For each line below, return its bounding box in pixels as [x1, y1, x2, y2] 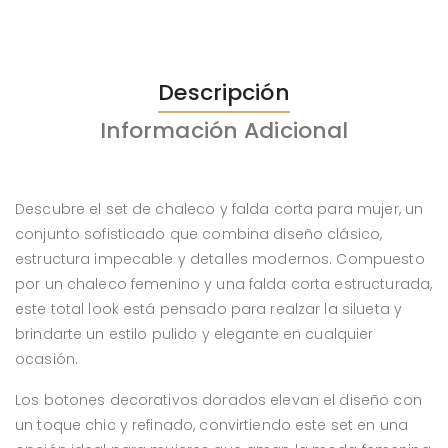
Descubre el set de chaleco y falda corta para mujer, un [15, 198, 424, 219]
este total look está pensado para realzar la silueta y [15, 298, 403, 319]
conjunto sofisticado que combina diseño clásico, [15, 223, 383, 244]
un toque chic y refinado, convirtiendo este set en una [15, 414, 409, 435]
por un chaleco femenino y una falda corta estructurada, [15, 273, 433, 294]
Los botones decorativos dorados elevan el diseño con [15, 389, 422, 410]
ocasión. [15, 348, 79, 369]
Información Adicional [99, 114, 349, 146]
